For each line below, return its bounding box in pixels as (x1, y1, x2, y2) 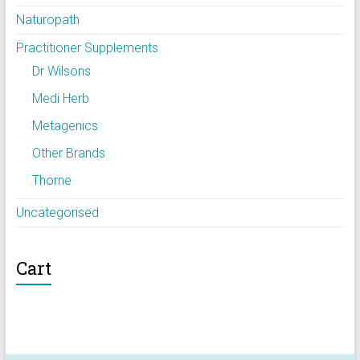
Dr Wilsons (31, 63, 91, 79)
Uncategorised (15, 204, 99, 220)
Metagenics (31, 117, 98, 133)
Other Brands (31, 145, 105, 161)
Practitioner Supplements (15, 39, 158, 55)
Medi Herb (31, 90, 89, 106)
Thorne (31, 172, 72, 188)
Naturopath (15, 11, 80, 27)
